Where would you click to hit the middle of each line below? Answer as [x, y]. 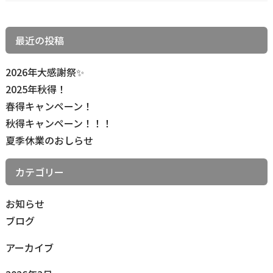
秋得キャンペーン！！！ [58, 123]
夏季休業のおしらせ [49, 140]
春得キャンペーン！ [49, 106]
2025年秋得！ [36, 89]
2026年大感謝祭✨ [44, 72]
